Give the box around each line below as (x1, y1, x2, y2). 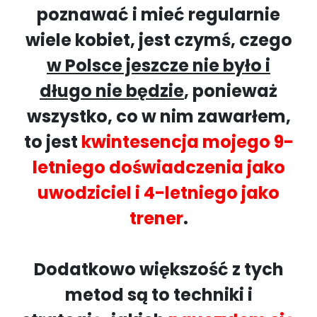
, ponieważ (184, 79, 277, 103)
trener (129, 207, 183, 230)
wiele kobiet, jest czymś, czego (25, 28, 292, 52)
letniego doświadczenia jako (32, 156, 285, 179)
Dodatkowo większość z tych (33, 258, 284, 281)
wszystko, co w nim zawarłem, (26, 105, 291, 128)
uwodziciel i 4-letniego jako (38, 181, 279, 204)
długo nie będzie (40, 79, 184, 103)
